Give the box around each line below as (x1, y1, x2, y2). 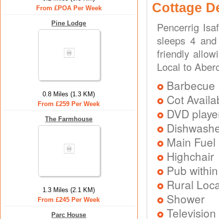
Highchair (167, 148, 214, 164)
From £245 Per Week (38, 196, 100, 203)
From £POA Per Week (36, 4, 102, 12)
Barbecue (167, 77, 215, 93)
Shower (167, 191, 205, 206)
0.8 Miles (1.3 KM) (43, 90, 95, 98)
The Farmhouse (45, 115, 93, 123)
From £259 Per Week (38, 100, 100, 108)
